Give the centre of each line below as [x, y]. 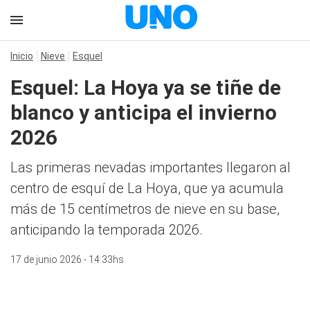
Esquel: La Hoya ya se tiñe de [146, 88]
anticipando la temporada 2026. [107, 230]
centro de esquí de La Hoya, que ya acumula [147, 188]
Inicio [22, 56]
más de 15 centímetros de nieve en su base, [145, 209]
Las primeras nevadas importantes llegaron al [151, 167]
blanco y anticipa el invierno [144, 112]
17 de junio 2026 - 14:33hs [67, 259]
